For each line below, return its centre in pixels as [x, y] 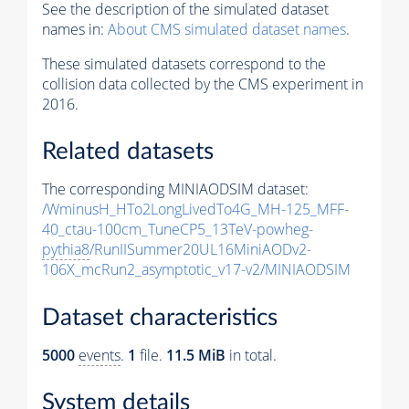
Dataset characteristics [160, 317]
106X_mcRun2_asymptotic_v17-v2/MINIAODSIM [196, 270]
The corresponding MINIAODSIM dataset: [175, 189]
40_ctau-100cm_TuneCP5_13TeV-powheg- [178, 230]
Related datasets [128, 152]
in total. [251, 355]
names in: [75, 29]
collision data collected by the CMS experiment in [203, 84]
